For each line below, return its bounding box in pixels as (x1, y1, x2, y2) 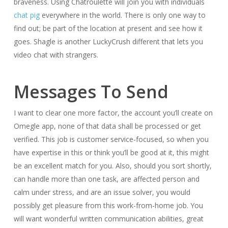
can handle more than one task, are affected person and (13, 174, 199, 184)
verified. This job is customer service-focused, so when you (13, 134, 209, 144)
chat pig (13, 10, 40, 20)
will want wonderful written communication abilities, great (13, 214, 204, 223)
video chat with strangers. (13, 50, 98, 60)
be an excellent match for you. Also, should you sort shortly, (13, 161, 212, 170)
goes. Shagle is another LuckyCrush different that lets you (13, 37, 203, 46)
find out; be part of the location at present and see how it (13, 23, 203, 33)
